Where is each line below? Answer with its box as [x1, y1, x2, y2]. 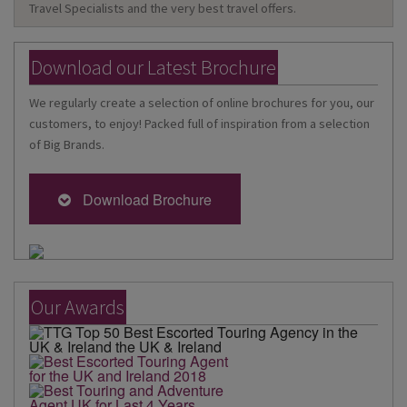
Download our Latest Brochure [31, 55, 276, 81]
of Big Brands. [29, 135, 104, 153]
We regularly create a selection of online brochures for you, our [29, 94, 374, 111]
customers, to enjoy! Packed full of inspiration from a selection [29, 114, 370, 132]
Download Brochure [75, 188, 212, 210]
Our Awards [31, 293, 124, 320]
